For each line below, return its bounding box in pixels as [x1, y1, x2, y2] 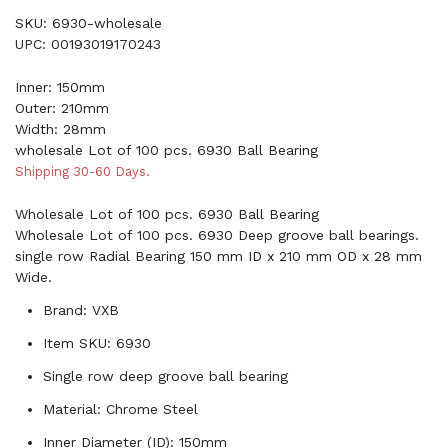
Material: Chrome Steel [43, 400, 198, 417]
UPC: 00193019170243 [15, 35, 161, 52]
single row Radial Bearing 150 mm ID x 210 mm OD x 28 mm [15, 247, 422, 264]
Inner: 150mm [15, 78, 105, 95]
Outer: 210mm [15, 99, 109, 116]
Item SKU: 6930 [43, 334, 151, 351]
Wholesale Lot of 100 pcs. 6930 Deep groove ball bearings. [15, 226, 419, 243]
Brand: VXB [43, 301, 119, 318]
